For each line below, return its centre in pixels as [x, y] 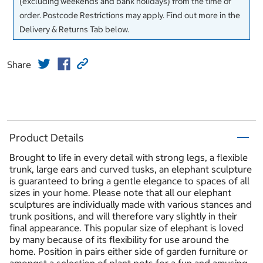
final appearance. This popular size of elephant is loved [127, 228]
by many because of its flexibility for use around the [119, 240]
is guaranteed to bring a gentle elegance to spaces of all [129, 181]
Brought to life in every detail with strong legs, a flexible [129, 158]
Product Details [47, 137]
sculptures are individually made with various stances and [131, 205]
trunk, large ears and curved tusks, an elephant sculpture [131, 169]
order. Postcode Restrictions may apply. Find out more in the [130, 16]
